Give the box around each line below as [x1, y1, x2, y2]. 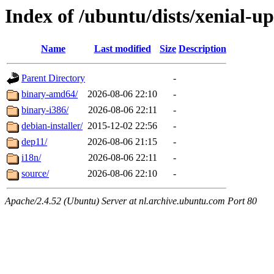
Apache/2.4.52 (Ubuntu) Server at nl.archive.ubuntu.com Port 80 [5, 196, 257, 207]
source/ [21, 168, 49, 179]
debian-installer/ [21, 120, 83, 131]
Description [179, 43, 226, 54]
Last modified [94, 43, 151, 54]
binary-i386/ [21, 105, 68, 116]
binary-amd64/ [21, 89, 78, 100]
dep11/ [21, 136, 47, 147]
